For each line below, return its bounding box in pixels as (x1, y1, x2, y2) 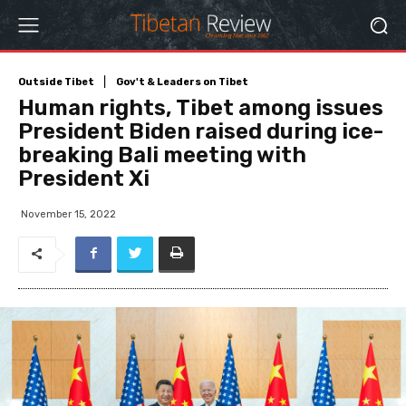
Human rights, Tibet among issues (18, 94, 383, 121)
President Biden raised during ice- (18, 118, 383, 144)
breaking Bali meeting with (18, 141, 306, 168)
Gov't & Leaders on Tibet (116, 75, 248, 88)
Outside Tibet (18, 75, 94, 88)
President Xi (18, 165, 150, 191)
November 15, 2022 (21, 208, 116, 220)
